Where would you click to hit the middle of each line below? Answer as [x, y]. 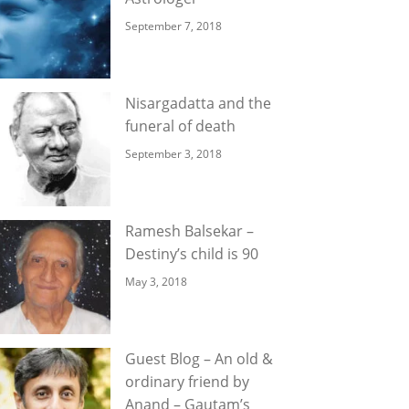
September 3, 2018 [173, 154]
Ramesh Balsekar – [189, 231]
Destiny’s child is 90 [192, 254]
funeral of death [180, 126]
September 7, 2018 [173, 26]
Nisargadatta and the [198, 103]
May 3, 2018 [156, 282]
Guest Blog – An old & [199, 359]
